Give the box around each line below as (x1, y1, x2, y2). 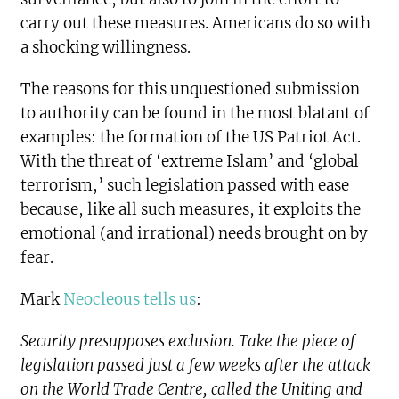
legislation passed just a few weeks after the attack (20, 355, 371, 376)
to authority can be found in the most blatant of (20, 103, 370, 124)
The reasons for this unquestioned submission (20, 79, 361, 100)
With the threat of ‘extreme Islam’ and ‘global (20, 151, 360, 172)
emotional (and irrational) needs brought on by (20, 224, 369, 244)
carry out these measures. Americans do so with (20, 13, 371, 34)
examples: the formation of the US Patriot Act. (20, 127, 362, 148)
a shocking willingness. (20, 37, 191, 58)
